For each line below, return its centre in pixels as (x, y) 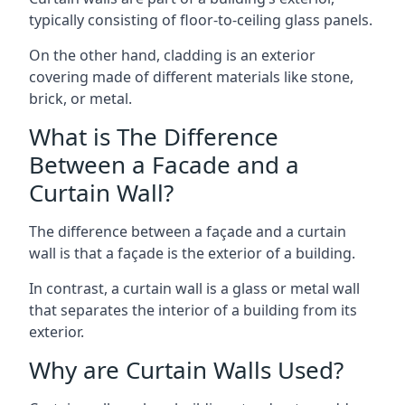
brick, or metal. (80, 98)
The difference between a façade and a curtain (188, 231)
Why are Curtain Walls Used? (186, 369)
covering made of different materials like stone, (191, 76)
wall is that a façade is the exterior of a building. (192, 253)
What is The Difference (154, 136)
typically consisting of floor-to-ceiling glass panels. (201, 19)
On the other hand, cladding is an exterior (172, 55)
